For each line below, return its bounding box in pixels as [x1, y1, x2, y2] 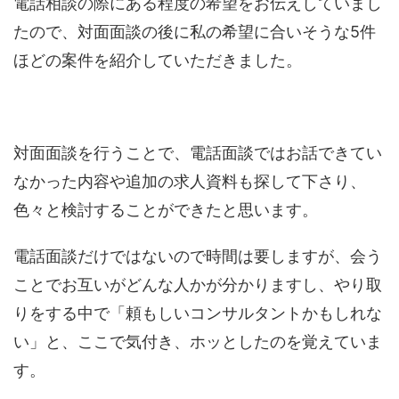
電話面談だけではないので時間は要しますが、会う [13, 247, 382, 266]
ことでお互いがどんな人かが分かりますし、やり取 [13, 275, 382, 295]
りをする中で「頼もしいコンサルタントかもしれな [13, 304, 382, 323]
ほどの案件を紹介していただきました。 [13, 51, 302, 70]
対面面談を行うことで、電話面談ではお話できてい [13, 143, 382, 163]
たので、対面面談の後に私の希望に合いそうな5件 [13, 22, 376, 42]
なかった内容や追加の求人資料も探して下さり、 [13, 172, 366, 191]
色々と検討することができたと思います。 [13, 200, 318, 220]
